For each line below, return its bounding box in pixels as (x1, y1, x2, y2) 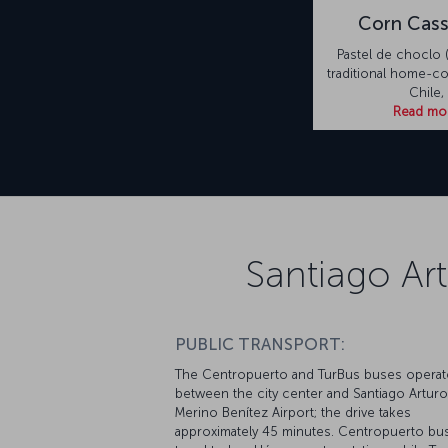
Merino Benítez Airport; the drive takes (175, 404, 411, 420)
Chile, (408, 84, 444, 100)
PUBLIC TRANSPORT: (175, 334, 345, 354)
